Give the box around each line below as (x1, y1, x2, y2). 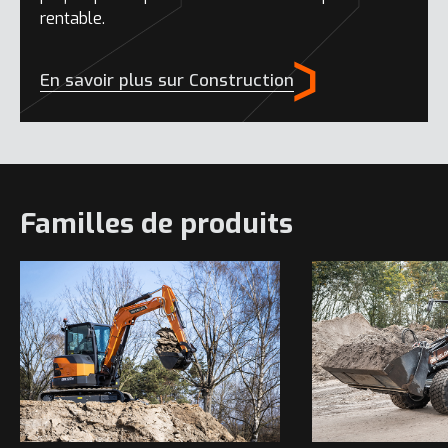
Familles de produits (20, 204, 293, 242)
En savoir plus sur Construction (40, 69, 294, 93)
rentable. (40, 8, 105, 29)
